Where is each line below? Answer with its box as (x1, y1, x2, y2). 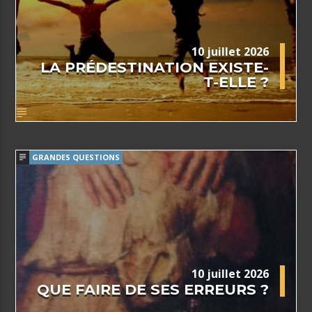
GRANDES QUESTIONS (32, 152, 120, 163)
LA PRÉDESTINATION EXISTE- (40, 58, 269, 76)
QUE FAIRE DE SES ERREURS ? (36, 280, 269, 298)
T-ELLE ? (203, 72, 269, 91)
